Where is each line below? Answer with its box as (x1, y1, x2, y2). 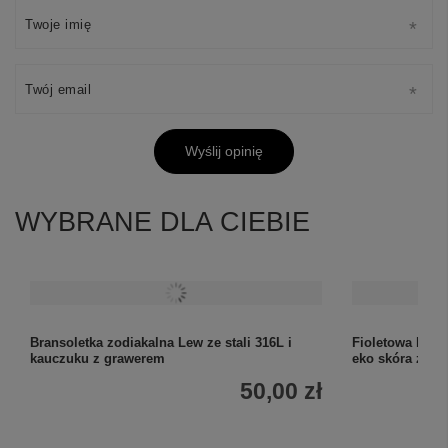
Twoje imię (25, 16, 91, 32)
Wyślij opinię (185, 143, 263, 160)
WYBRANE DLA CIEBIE (15, 206, 310, 237)
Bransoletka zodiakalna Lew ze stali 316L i (30, 334, 292, 350)
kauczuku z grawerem (30, 350, 165, 366)
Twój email (25, 81, 91, 97)
